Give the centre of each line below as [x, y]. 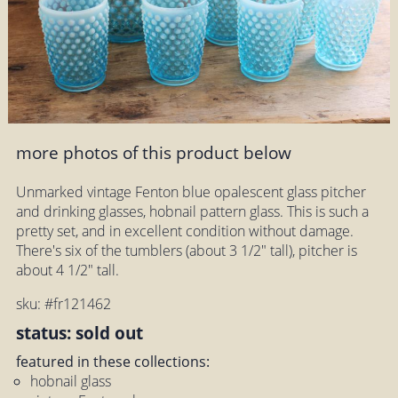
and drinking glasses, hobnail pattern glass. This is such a [192, 211]
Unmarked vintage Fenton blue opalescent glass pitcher [191, 191]
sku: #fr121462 [63, 303]
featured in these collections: [112, 361]
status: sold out [79, 332]
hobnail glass [70, 381]
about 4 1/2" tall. [67, 270]
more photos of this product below [153, 153]
